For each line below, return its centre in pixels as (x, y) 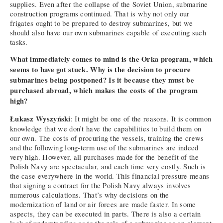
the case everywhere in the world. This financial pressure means (110, 176)
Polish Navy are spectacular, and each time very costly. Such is (108, 166)
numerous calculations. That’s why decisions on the (90, 195)
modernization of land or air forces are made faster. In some (103, 204)
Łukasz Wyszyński (40, 118)
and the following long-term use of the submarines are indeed (104, 147)
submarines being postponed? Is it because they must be (102, 80)
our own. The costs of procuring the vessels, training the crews (107, 138)
